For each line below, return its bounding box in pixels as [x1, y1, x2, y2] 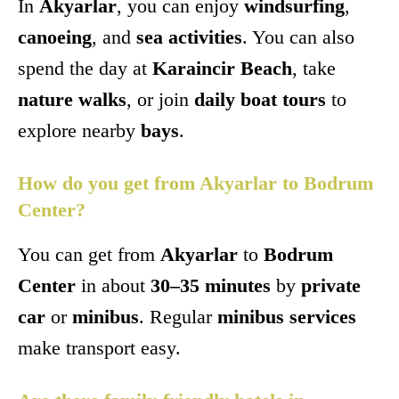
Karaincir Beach [152, 57, 292, 80]
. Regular [139, 305, 217, 329]
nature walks [18, 88, 126, 111]
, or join [126, 88, 194, 111]
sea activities [136, 26, 242, 49]
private [301, 274, 361, 297]
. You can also [242, 26, 354, 49]
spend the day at [18, 57, 152, 80]
